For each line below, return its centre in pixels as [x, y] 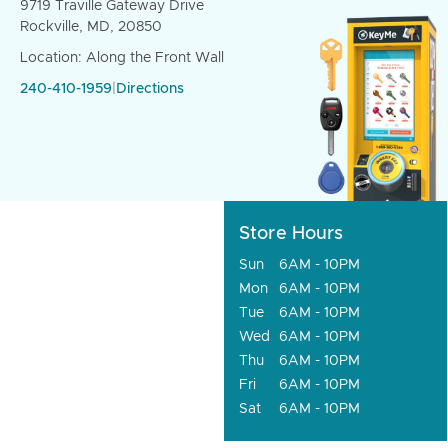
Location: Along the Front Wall [122, 58]
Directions [150, 89]
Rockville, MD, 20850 [91, 27]
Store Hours [291, 234]
